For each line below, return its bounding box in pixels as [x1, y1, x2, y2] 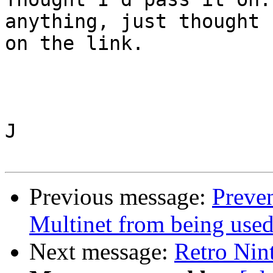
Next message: [29, 238, 174, 265]
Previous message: [29, 183, 212, 210]
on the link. [5, 32, 144, 55]
